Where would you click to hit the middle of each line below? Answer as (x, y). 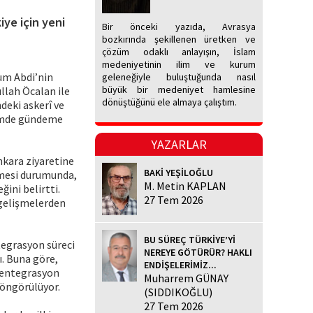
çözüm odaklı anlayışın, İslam (179, 52)
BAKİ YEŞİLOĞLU (179, 173)
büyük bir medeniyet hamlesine (179, 90)
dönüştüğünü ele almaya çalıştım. (169, 102)
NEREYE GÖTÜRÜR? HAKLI (198, 252)
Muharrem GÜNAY (186, 278)
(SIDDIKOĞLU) (178, 292)
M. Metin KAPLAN (185, 186)
